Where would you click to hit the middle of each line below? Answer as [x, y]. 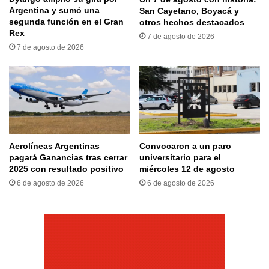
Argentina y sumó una [54, 11]
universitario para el [180, 157]
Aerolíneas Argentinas [54, 146]
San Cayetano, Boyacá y [189, 11]
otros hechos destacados [192, 22]
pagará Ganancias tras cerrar [68, 157]
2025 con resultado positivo [66, 168]
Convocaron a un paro [185, 146]
